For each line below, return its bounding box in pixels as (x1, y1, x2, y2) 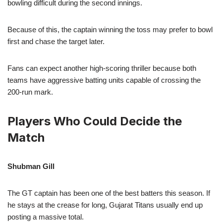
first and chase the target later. (7, 37, 105, 46)
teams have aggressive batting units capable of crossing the (7, 75, 201, 84)
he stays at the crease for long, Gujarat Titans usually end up (7, 200, 203, 209)
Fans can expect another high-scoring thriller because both (7, 63, 196, 72)
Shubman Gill (7, 162, 55, 170)
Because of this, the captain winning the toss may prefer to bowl (7, 25, 213, 34)
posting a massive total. (7, 212, 84, 221)
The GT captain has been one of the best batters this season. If (7, 188, 210, 197)
